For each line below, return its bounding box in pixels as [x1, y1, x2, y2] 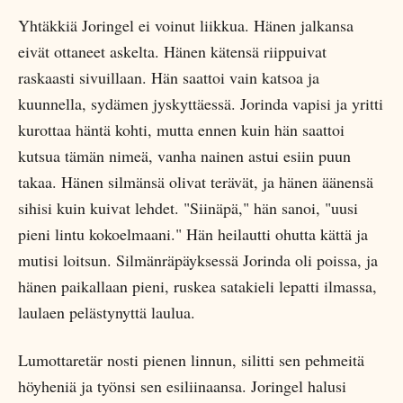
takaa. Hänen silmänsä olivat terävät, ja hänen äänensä [18, 171, 373, 193]
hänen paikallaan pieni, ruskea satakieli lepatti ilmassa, [18, 275, 377, 297]
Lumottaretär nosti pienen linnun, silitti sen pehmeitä [18, 349, 364, 371]
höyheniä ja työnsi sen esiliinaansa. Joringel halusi [18, 375, 346, 397]
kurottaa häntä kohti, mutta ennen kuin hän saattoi [18, 119, 345, 140]
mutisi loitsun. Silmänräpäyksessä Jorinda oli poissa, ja [18, 249, 378, 271]
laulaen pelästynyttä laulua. [18, 301, 195, 323]
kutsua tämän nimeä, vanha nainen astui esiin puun [18, 145, 351, 166]
